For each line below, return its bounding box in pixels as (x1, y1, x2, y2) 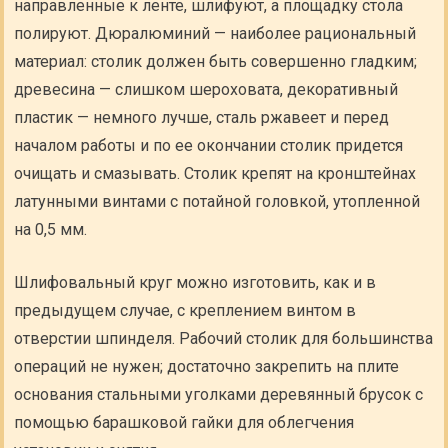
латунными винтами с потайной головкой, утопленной (14, 192, 421, 211)
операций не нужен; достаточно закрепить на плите (14, 357, 400, 376)
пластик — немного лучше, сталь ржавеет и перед (14, 108, 390, 127)
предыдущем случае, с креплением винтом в (14, 301, 357, 320)
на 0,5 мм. (14, 220, 88, 239)
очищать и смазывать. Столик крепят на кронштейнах (14, 164, 417, 183)
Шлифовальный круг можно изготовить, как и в (14, 273, 377, 292)
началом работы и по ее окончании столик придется (14, 136, 404, 155)
